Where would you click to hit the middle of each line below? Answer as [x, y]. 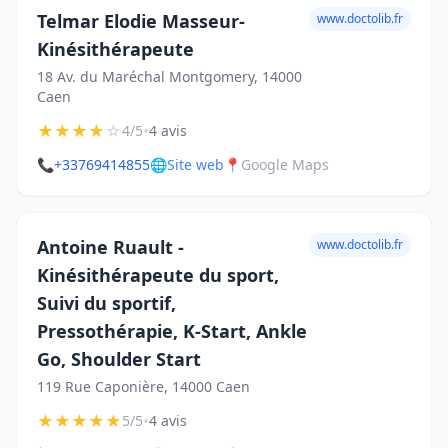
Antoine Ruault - [110, 247]
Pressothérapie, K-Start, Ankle [172, 331]
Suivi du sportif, [106, 303]
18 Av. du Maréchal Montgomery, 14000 [169, 76]
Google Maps [285, 164]
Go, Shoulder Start [119, 359]
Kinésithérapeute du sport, [158, 275]
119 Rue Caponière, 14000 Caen [143, 386]
